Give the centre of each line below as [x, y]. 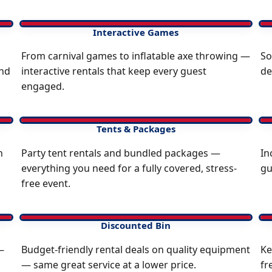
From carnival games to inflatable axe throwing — [135, 56]
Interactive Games [136, 32]
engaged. [42, 87]
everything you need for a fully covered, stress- [129, 168]
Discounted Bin [136, 226]
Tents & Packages [136, 128]
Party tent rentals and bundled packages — [121, 153]
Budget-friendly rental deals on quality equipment [135, 249]
